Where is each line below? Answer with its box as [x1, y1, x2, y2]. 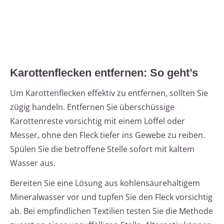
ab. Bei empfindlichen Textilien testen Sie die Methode [10, 205, 213, 217]
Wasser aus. [10, 157, 55, 169]
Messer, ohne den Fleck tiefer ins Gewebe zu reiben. [10, 129, 205, 141]
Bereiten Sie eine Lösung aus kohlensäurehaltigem [10, 177, 200, 189]
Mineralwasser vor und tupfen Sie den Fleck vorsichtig [10, 191, 212, 203]
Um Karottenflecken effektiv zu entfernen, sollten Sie [10, 87, 208, 99]
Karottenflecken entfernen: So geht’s [10, 66, 198, 79]
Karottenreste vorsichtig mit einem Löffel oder [10, 115, 185, 127]
